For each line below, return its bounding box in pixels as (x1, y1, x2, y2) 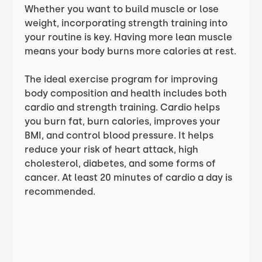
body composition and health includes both (25, 88, 227, 99)
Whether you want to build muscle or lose (25, 4, 219, 15)
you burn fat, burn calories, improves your (25, 116, 221, 127)
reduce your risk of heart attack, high (25, 144, 199, 155)
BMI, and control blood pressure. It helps (25, 130, 214, 141)
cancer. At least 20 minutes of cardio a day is (25, 172, 233, 183)
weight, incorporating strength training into (25, 18, 228, 29)
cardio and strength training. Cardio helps (25, 102, 220, 113)
